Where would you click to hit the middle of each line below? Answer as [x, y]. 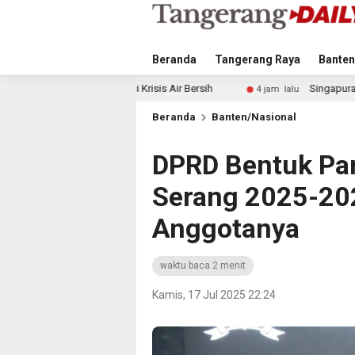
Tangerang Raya [258, 59]
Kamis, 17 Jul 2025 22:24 [214, 295]
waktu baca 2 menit [203, 265]
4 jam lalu [140, 89]
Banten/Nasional [254, 117]
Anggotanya [226, 228]
